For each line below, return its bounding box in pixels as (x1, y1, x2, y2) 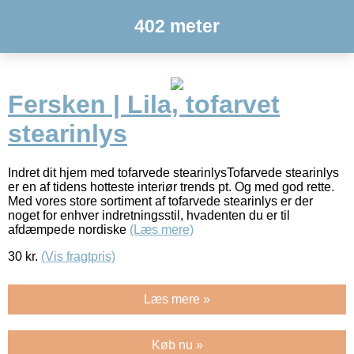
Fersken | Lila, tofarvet (8, 90, 280, 119)
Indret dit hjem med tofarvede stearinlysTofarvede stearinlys (8, 165, 339, 179)
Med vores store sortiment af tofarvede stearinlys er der (8, 194, 313, 208)
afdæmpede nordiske (8, 222, 130, 236)
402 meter (134, 16, 220, 36)
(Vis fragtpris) (41, 249, 115, 263)
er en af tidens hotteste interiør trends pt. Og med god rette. (8, 179, 334, 194)
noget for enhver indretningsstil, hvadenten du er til (8, 208, 290, 222)
